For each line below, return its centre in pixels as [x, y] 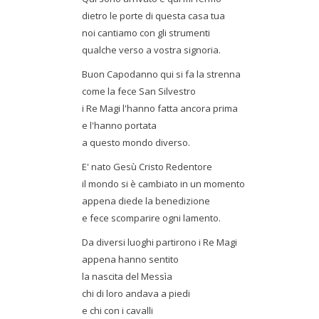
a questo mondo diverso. [136, 142]
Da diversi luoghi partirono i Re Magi [159, 242]
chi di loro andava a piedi [136, 293]
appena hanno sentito [130, 259]
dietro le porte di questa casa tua [153, 16]
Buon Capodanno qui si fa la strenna [161, 74]
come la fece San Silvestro [139, 91]
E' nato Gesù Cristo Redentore [147, 167]
